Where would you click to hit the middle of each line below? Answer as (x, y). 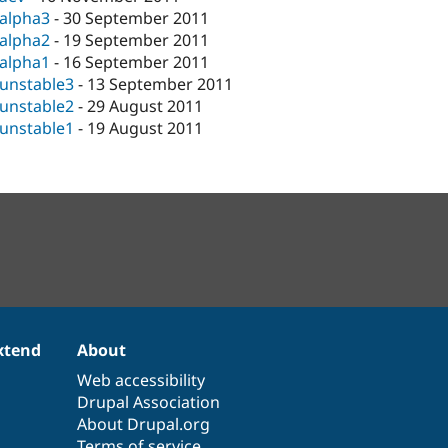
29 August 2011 (145, 106)
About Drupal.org (144, 423)
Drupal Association (149, 401)
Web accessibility (141, 379)
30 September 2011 (136, 18)
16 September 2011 (136, 62)
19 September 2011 (136, 40)
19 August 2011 (145, 128)
